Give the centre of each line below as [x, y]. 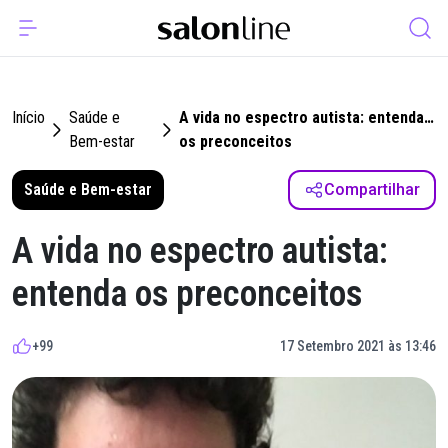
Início [28, 117]
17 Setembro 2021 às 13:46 [358, 346]
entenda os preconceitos [187, 294]
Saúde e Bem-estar [88, 189]
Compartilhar [372, 189]
